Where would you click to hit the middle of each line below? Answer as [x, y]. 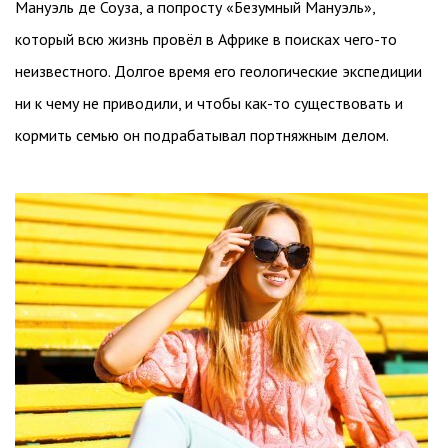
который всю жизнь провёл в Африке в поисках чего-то [206, 39]
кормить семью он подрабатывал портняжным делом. [202, 135]
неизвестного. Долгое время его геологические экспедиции [218, 71]
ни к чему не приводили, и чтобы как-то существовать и [209, 103]
